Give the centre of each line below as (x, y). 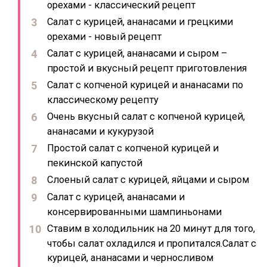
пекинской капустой (95, 163)
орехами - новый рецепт (104, 36)
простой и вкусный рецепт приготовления (147, 68)
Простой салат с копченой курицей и (133, 148)
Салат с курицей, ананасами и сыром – (137, 53)
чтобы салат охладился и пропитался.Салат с (152, 243)
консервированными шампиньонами (134, 212)
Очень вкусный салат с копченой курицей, (146, 117)
